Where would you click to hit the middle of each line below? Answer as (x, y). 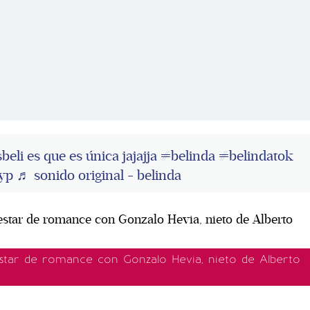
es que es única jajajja (92, 156)
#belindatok (256, 156)
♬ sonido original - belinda (99, 175)
